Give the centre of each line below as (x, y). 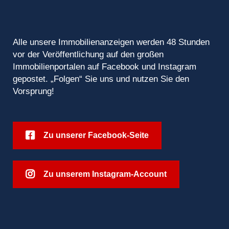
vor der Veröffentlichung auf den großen (88, 54)
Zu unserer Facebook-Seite (96, 135)
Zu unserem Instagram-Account (105, 174)
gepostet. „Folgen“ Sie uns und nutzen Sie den (101, 79)
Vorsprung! (33, 91)
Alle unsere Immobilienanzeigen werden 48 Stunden (111, 42)
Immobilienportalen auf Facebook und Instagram (105, 66)
